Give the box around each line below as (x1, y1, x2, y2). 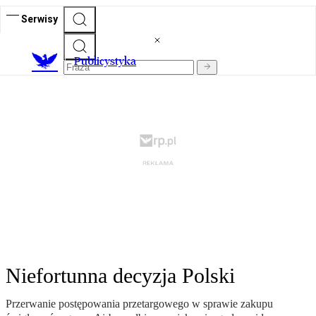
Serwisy (21, 13, 58, 25)
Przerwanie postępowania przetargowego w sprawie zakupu (6, 298, 273, 310)
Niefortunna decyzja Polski (6, 264, 235, 288)
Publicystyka (74, 54, 136, 68)
